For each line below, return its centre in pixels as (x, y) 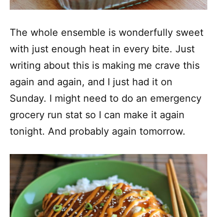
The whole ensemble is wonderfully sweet (107, 32)
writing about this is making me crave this (105, 65)
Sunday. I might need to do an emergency (106, 98)
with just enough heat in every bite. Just (102, 49)
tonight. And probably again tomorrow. (98, 131)
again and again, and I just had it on (91, 82)
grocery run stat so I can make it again (97, 115)
